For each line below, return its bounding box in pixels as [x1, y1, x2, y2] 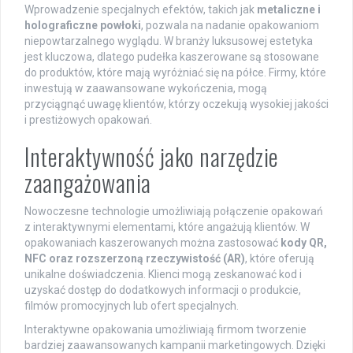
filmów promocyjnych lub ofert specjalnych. [24, 299, 239, 312]
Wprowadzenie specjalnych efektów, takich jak [24, 2, 257, 16]
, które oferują [245, 251, 314, 265]
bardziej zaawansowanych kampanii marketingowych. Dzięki [24, 338, 325, 351]
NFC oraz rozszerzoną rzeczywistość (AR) [24, 251, 245, 265]
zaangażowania [24, 164, 151, 200]
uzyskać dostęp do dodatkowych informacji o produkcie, [24, 283, 301, 296]
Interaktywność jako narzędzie [24, 138, 279, 174]
